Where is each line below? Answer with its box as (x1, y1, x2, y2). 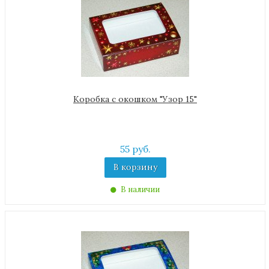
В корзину (113, 162, 157, 172)
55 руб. (119, 143, 151, 155)
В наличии (119, 184, 160, 195)
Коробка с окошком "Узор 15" (73, 94, 197, 104)
